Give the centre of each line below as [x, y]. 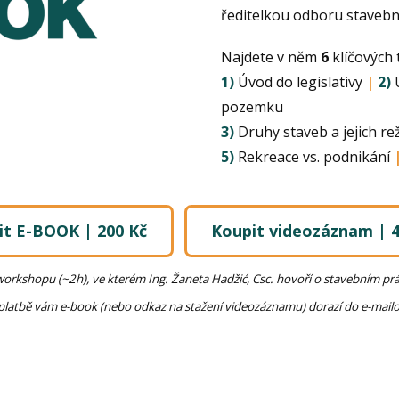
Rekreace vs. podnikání [314, 157]
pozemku [252, 107]
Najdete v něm [271, 57]
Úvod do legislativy [301, 82]
